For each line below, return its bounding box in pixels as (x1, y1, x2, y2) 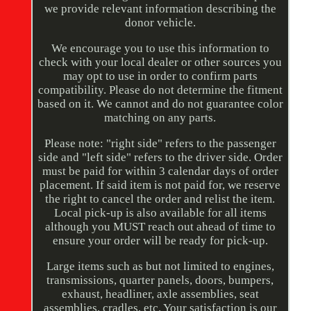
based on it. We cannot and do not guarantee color (37, 97, 283, 111)
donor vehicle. (124, 16, 196, 30)
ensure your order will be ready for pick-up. (52, 234, 268, 248)
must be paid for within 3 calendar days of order (42, 165, 278, 178)
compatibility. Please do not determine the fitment (37, 83, 283, 97)
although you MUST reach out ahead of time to (44, 220, 276, 234)
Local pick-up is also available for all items (53, 206, 267, 220)
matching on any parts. (104, 111, 217, 125)
